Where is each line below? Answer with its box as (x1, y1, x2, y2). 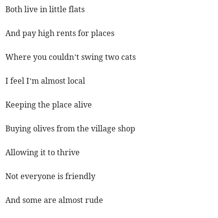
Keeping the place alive (5, 100, 92, 110)
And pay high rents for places (5, 28, 115, 38)
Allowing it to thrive (5, 147, 80, 158)
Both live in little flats (5, 4, 85, 15)
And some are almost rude (5, 195, 104, 205)
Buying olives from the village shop (5, 124, 136, 134)
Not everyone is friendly (5, 171, 96, 182)
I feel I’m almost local (5, 76, 86, 86)
